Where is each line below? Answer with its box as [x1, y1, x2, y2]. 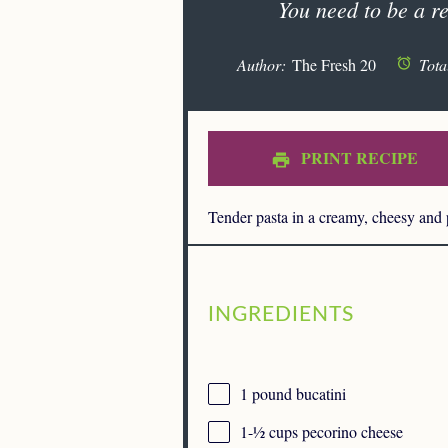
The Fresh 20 [291, 54, 376, 75]
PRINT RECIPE [297, 146, 419, 169]
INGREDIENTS [208, 303, 354, 325]
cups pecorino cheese [265, 421, 403, 443]
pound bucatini [248, 383, 346, 405]
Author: [236, 54, 286, 75]
